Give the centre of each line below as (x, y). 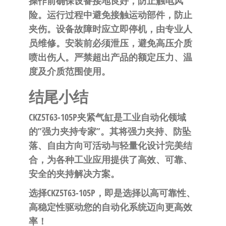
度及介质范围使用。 (69, 71)
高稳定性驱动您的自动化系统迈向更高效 (110, 207)
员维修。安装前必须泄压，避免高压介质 (110, 43)
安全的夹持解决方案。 (74, 174)
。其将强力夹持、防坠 (146, 131)
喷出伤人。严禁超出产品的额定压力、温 (110, 57)
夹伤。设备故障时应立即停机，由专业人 (110, 29)
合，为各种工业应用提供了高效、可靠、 (110, 160)
